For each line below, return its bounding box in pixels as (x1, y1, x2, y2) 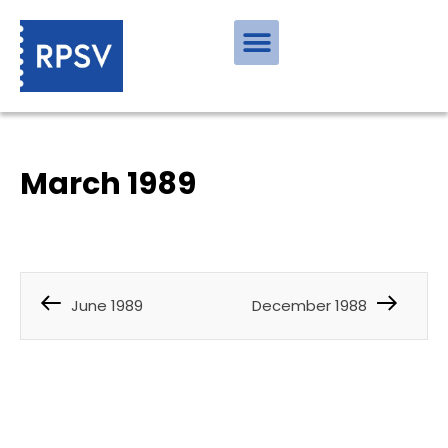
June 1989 (71, 294, 143, 316)
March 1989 (20, 163, 196, 206)
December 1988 (252, 294, 367, 316)
